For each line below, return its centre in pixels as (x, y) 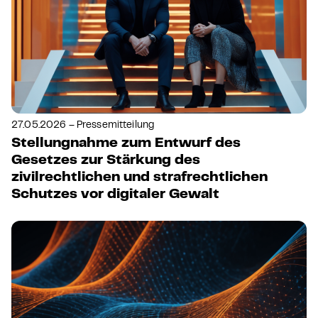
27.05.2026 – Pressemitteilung (83, 126)
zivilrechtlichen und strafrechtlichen (139, 178)
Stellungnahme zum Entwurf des (126, 144)
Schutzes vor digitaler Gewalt (115, 195)
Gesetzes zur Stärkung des (106, 161)
